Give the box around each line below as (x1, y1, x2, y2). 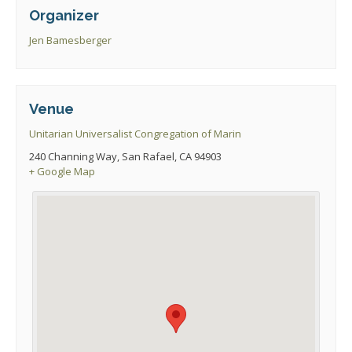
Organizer (29, 7, 100, 24)
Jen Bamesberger (29, 33, 112, 48)
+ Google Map (29, 163, 96, 178)
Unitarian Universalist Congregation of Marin (29, 126, 242, 141)
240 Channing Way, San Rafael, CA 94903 (29, 148, 222, 163)
